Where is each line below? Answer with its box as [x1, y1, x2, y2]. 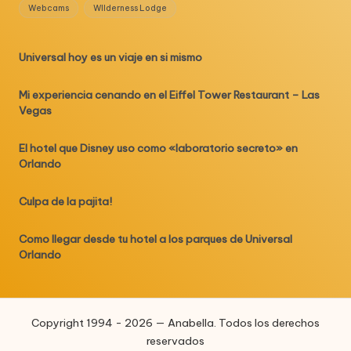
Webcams [28, 2, 70, 13]
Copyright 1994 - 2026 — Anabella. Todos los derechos [31, 315, 320, 330]
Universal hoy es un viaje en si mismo [19, 50, 202, 65]
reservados [147, 333, 204, 348]
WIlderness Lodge [92, 2, 167, 13]
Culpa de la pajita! [19, 194, 112, 209]
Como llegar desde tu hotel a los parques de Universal [19, 232, 292, 247]
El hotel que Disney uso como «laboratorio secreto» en [19, 141, 298, 156]
